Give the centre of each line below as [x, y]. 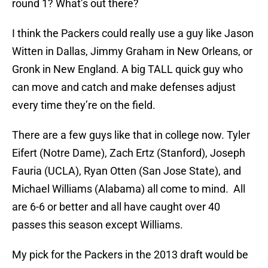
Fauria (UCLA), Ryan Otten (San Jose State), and [127, 171]
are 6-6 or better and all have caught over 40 [116, 207]
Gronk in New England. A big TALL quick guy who [127, 69]
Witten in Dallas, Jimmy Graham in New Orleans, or [132, 51]
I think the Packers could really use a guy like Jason [133, 33]
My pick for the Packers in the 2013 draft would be [130, 255]
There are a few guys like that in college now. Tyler [131, 135]
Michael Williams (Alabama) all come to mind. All [129, 189]
